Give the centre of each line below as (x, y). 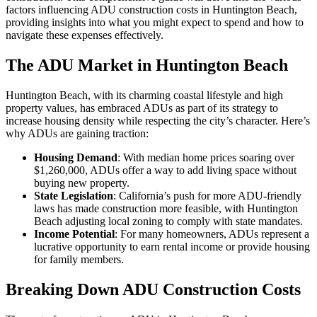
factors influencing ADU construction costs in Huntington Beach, (151, 10)
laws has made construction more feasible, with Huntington (166, 208)
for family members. (79, 259)
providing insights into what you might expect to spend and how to (155, 22)
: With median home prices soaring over (206, 157)
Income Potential (74, 234)
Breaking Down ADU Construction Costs (153, 289)
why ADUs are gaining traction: (77, 133)
